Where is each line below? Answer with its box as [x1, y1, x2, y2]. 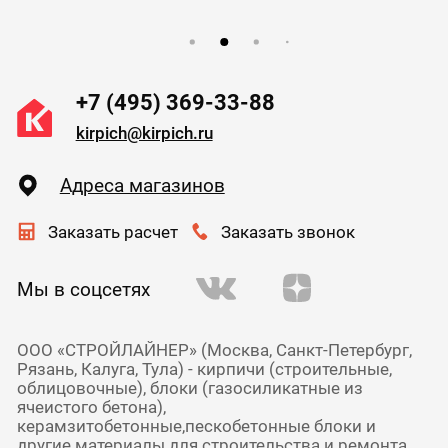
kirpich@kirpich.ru [75, 123, 213, 144]
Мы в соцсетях [16, 278, 150, 302]
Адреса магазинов [59, 173, 225, 197]
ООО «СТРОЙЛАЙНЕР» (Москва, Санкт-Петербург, [16, 340, 412, 360]
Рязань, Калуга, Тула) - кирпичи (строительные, [16, 359, 392, 379]
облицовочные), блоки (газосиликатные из [16, 378, 363, 398]
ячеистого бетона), [16, 397, 166, 417]
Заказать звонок [220, 221, 355, 242]
